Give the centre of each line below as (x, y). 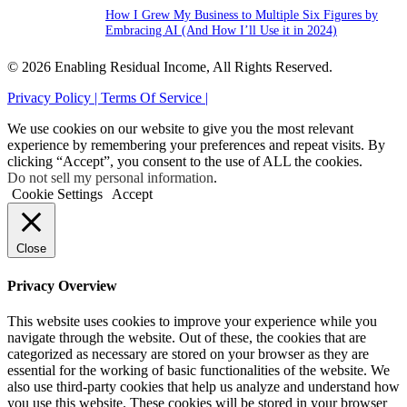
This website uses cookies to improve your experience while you (192, 321)
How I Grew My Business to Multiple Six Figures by (242, 15)
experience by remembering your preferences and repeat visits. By (196, 145)
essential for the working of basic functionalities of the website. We (199, 370)
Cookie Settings (57, 194)
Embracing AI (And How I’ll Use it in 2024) (221, 30)
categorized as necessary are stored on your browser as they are (188, 353)
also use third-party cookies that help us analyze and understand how (203, 386)
